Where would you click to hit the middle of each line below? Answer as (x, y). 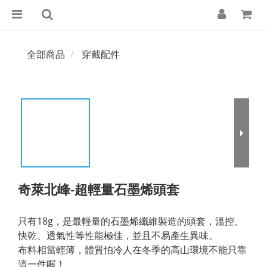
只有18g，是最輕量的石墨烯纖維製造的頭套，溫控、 (131, 221)
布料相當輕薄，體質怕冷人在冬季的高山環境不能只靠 (132, 250)
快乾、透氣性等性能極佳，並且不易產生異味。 (118, 235)
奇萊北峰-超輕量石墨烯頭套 (99, 189)
